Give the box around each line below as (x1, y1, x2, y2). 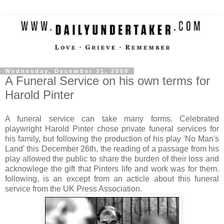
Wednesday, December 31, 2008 (5, 68, 129, 74)
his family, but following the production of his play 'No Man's (5, 134, 219, 143)
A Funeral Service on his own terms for (5, 74, 210, 88)
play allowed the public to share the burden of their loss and (5, 154, 219, 163)
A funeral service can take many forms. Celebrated (5, 114, 219, 123)
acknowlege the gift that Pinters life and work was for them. (5, 164, 219, 173)
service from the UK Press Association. (5, 184, 142, 193)
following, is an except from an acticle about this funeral (5, 174, 219, 183)
